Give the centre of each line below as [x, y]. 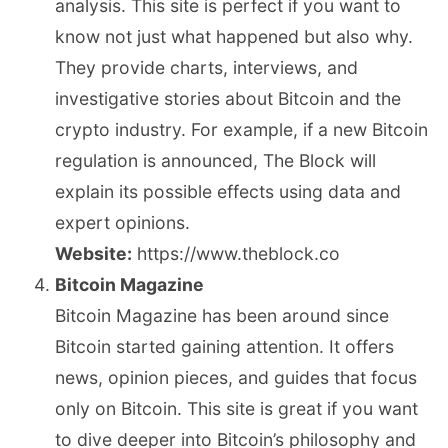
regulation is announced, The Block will [215, 161]
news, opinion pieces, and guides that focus [236, 378]
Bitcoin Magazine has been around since [222, 316]
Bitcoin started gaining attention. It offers [224, 347]
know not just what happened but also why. [234, 37]
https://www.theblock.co [236, 254]
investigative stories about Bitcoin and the [228, 99]
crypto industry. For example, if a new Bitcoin [241, 130]
